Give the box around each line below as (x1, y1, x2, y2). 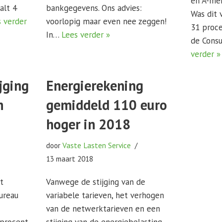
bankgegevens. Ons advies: (46, 2, 142, 13)
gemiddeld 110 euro (46, 96, 167, 114)
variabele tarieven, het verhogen (46, 190, 164, 201)
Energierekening (46, 76, 143, 95)
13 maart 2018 (46, 154, 93, 164)
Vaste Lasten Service (62, 140, 131, 150)
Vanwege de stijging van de (46, 176, 145, 187)
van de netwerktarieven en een (46, 203, 160, 214)
